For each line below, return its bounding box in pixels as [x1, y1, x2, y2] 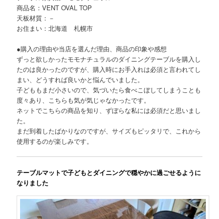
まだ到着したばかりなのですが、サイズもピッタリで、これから [17, 126, 201, 135]
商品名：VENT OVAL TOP [17, 2, 92, 12]
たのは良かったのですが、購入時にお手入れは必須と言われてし [17, 64, 201, 74]
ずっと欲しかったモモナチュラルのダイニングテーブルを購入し [17, 54, 201, 64]
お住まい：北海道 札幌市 [17, 23, 93, 33]
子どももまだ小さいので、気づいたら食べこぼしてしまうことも [17, 85, 201, 94]
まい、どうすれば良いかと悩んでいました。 [17, 74, 144, 84]
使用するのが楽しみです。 [17, 136, 93, 146]
